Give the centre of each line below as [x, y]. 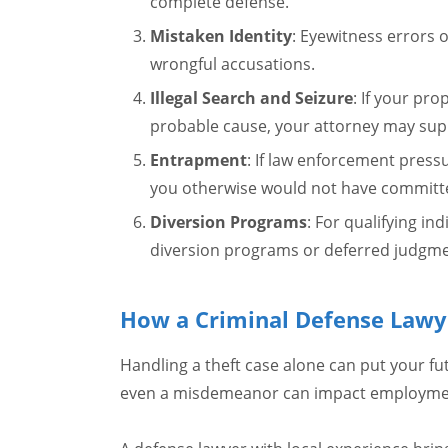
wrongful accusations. [232, 64]
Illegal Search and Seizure [251, 98]
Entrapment [198, 160]
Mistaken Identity [220, 36]
